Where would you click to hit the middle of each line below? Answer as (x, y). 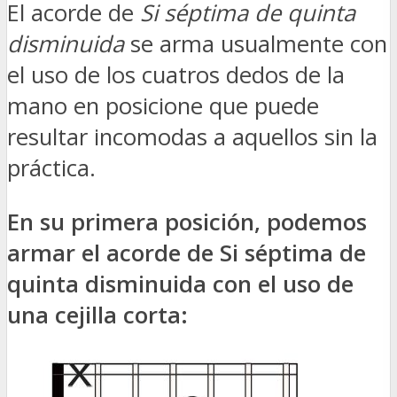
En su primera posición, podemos (187, 222)
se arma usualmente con (256, 43)
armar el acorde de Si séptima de (187, 253)
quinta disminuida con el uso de (180, 284)
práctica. (51, 167)
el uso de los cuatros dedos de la (176, 74)
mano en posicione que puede (163, 105)
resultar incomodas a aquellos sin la (192, 136)
